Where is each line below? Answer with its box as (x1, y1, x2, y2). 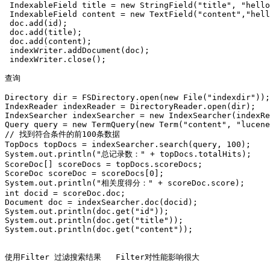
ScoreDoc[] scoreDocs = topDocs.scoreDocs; (5, 160, 202, 169)
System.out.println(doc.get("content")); (5, 225, 198, 234)
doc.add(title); (5, 28, 82, 37)
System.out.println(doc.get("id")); (5, 207, 169, 216)
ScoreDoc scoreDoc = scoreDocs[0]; (5, 169, 164, 178)
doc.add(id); (5, 19, 67, 28)
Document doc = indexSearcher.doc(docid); (5, 198, 198, 207)
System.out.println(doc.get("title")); (5, 216, 183, 225)
